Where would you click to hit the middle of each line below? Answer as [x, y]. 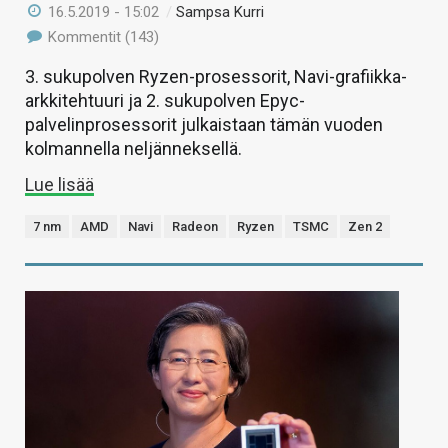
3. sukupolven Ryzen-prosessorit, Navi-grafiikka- [216, 77]
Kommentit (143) [102, 37]
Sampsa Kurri [220, 12]
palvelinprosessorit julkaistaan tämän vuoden [204, 125]
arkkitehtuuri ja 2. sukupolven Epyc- [165, 101]
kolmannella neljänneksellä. [133, 149]
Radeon [195, 227]
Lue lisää [59, 185]
